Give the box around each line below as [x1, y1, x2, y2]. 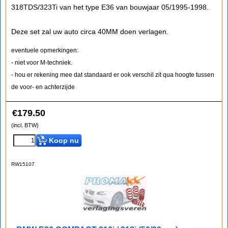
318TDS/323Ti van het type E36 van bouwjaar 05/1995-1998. [11, 3, 209, 11]
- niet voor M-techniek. [11, 59, 72, 66]
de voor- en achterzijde [11, 83, 75, 91]
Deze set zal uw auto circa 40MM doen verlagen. [11, 27, 168, 36]
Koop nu [49, 136, 79, 145]
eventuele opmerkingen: [11, 47, 78, 54]
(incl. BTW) [11, 122, 39, 128]
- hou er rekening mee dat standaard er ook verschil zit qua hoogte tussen [11, 71, 214, 78]
